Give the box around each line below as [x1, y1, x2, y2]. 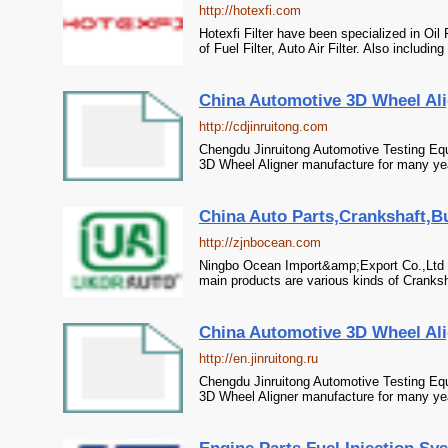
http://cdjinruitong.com [198, 119, 328, 134]
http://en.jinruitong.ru [198, 351, 318, 366]
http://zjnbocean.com [198, 235, 321, 250]
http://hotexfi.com [198, 3, 301, 18]
